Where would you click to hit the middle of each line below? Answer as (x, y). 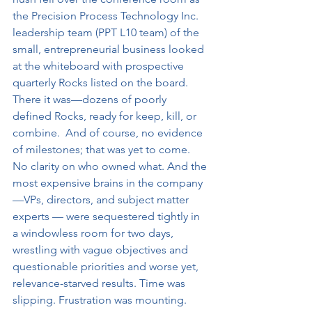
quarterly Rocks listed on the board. (102, 83)
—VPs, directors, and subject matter (102, 200)
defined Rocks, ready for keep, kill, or (106, 116)
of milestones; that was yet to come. (103, 149)
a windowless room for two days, (94, 233)
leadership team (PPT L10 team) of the (107, 32)
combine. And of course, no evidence (109, 133)
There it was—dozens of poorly (91, 99)
